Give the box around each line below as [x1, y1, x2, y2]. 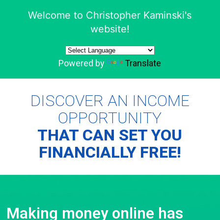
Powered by [58, 58, 107, 68]
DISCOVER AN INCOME [30, 91, 190, 110]
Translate [125, 58, 162, 68]
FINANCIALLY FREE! [38, 143, 181, 162]
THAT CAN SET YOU [37, 126, 183, 144]
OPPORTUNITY [58, 109, 162, 127]
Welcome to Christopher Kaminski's [28, 9, 192, 21]
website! [90, 23, 130, 35]
